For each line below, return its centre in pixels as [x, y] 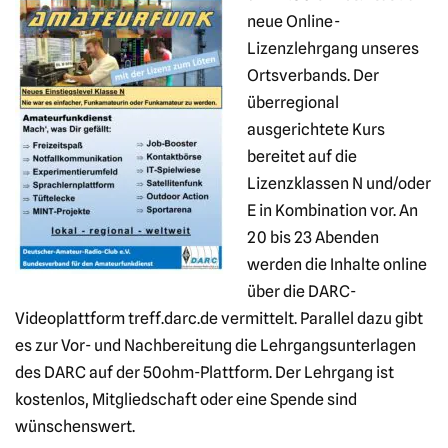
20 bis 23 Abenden [313, 237]
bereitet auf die [302, 156]
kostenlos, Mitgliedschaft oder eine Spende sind [186, 399]
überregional [293, 102]
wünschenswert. [75, 426]
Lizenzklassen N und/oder [339, 183]
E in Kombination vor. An [332, 210]
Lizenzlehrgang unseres [333, 48]
